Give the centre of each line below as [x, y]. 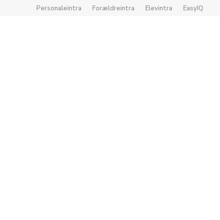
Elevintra [159, 8]
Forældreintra [114, 8]
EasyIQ [193, 8]
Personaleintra [59, 8]
